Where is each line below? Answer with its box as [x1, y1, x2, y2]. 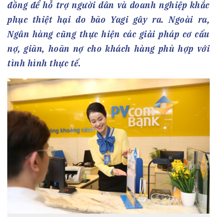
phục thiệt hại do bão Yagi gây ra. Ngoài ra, [7, 14, 210, 26]
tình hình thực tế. [7, 58, 81, 69]
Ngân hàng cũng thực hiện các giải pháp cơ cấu [7, 29, 210, 40]
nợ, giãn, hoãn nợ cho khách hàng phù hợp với [7, 43, 210, 55]
